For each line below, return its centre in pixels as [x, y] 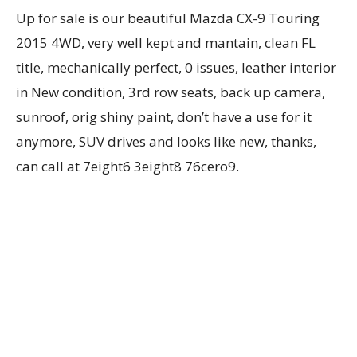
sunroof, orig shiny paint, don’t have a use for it [164, 117]
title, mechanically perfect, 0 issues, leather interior [176, 67]
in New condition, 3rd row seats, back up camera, [171, 92]
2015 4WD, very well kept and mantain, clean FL [166, 43]
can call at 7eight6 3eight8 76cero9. [127, 166]
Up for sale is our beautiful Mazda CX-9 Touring [168, 18]
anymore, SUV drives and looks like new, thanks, [166, 141]
